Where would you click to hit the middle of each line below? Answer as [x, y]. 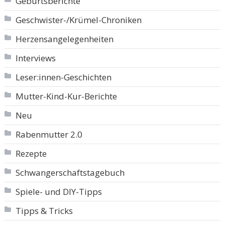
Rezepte [31, 154]
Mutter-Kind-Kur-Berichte [66, 96]
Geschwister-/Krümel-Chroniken [78, 20]
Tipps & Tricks [44, 211]
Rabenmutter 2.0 [49, 135]
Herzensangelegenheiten [64, 39]
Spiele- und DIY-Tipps [59, 192]
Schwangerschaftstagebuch [70, 173]
